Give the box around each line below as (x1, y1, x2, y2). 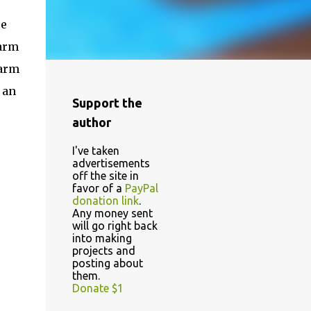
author (72, 115, 111, 129)
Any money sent (72, 207, 153, 219)
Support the (72, 96, 142, 110)
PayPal (124, 182, 158, 194)
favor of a (72, 182, 125, 194)
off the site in (72, 169, 139, 182)
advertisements (72, 157, 150, 169)
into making (72, 232, 132, 244)
